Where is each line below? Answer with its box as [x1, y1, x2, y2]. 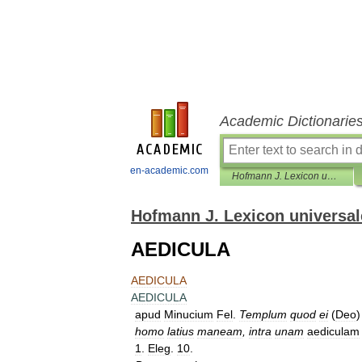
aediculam [307, 325, 360, 338]
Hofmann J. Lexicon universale [327, 170, 337, 182]
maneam [197, 325, 242, 338]
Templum [239, 308, 287, 321]
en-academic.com [130, 165, 208, 176]
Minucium [164, 308, 213, 321]
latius [167, 325, 194, 338]
